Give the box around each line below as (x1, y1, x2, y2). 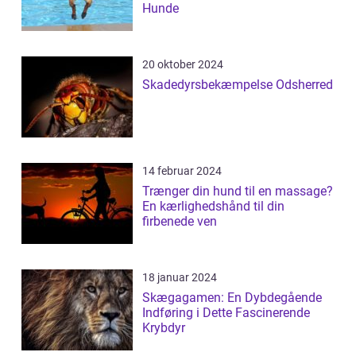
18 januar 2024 (142, 271, 217, 284)
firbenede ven (142, 214, 217, 230)
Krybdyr (142, 320, 185, 336)
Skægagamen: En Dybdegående (142, 290, 322, 306)
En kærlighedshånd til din (142, 199, 284, 215)
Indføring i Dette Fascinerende (142, 305, 310, 321)
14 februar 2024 (142, 164, 222, 178)
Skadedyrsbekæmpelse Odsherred (142, 77, 333, 93)
